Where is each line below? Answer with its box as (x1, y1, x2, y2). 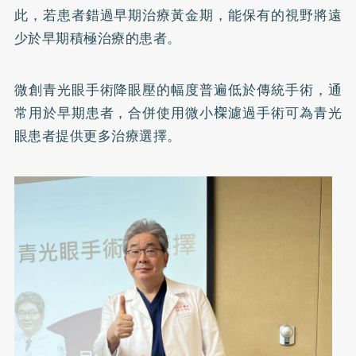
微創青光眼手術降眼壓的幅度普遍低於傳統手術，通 (14, 79, 342, 100)
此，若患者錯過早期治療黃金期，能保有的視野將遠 (14, 4, 342, 25)
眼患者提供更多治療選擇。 (14, 125, 181, 146)
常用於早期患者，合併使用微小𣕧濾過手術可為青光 (14, 102, 342, 123)
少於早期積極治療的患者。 (14, 27, 181, 48)
